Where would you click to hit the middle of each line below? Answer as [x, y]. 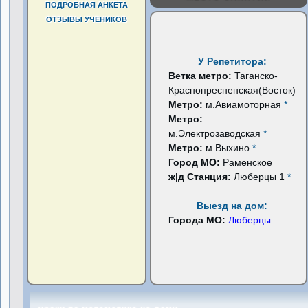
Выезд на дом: [232, 206]
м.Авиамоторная [245, 104]
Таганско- [256, 76]
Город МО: [196, 162]
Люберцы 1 [261, 177]
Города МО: [199, 220]
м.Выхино [229, 148]
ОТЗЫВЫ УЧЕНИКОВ [87, 19]
